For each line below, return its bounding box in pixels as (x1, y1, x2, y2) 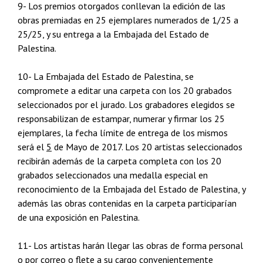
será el (18, 141, 46, 153)
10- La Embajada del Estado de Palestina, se (18, 70, 194, 82)
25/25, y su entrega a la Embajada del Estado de (18, 28, 209, 40)
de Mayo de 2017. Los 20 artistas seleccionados (52, 141, 242, 153)
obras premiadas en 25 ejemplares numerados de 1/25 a (18, 14, 238, 26)
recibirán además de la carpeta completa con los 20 (18, 155, 221, 167)
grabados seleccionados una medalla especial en (18, 169, 208, 181)
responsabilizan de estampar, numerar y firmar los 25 (18, 113, 225, 124)
